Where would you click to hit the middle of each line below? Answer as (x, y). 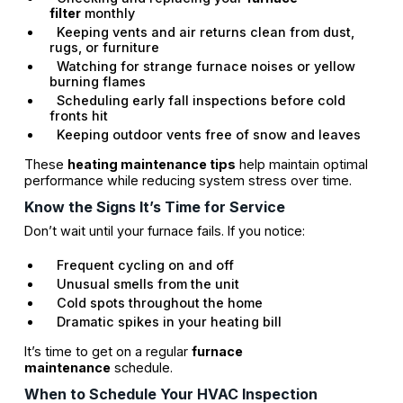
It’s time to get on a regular (107, 351)
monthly (107, 13)
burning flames (97, 81)
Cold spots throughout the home (156, 302)
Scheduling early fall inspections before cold (197, 100)
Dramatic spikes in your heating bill (165, 321)
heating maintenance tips (151, 164)
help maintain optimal (301, 164)
